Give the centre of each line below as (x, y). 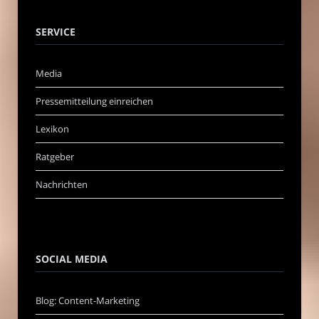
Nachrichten (62, 184)
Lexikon (52, 129)
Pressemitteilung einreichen (94, 101)
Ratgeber (55, 156)
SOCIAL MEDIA (72, 258)
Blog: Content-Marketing (88, 300)
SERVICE (56, 31)
